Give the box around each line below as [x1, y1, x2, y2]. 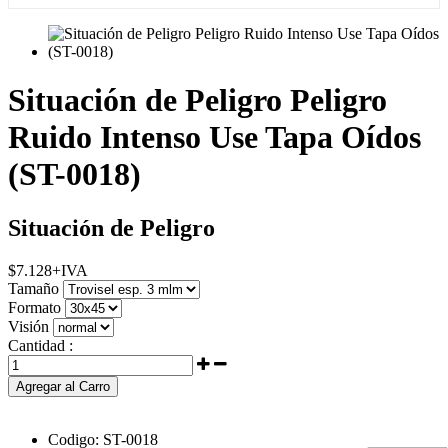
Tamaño [8, 279, 59, 297]
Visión [8, 317, 49, 335]
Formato [8, 298, 61, 316]
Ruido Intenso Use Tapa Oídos [8, 119, 421, 156]
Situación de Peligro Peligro [8, 82, 387, 119]
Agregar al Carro [16, 378, 110, 394]
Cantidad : [8, 336, 73, 354]
